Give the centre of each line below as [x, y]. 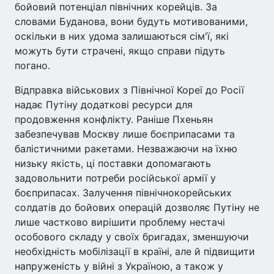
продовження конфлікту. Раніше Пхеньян [114, 120]
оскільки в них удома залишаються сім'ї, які [122, 36]
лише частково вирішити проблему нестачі [120, 222]
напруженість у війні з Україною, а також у [119, 266]
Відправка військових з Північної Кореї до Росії [129, 90]
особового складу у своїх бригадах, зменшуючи [132, 237]
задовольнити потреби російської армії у [115, 178]
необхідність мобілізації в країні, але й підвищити [135, 252]
